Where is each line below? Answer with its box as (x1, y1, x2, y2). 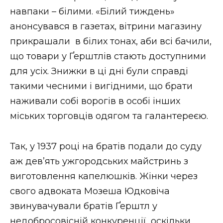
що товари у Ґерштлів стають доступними (10, 51, 206, 62)
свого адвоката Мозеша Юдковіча (10, 185, 170, 197)
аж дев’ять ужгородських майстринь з (10, 155, 188, 167)
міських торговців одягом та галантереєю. (10, 111, 208, 122)
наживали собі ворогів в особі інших (10, 96, 180, 107)
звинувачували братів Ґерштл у (10, 200, 157, 212)
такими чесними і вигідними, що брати (10, 81, 193, 92)
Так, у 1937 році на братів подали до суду (10, 140, 202, 152)
